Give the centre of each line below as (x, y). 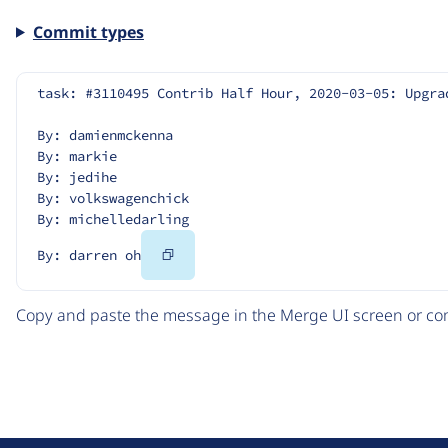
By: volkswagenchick (113, 197)
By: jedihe (77, 176)
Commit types (88, 31)
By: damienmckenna (105, 134)
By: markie (77, 155)
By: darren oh (89, 254)
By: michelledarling (113, 218)
